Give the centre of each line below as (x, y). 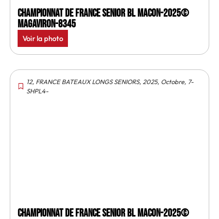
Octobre (173, 81)
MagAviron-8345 (47, 24)
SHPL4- (37, 91)
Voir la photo (43, 38)
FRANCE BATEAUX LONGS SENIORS (88, 81)
